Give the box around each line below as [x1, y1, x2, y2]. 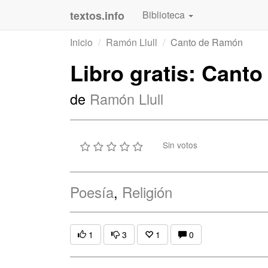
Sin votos [163, 139, 197, 151]
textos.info [70, 8, 124, 23]
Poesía [70, 181, 114, 202]
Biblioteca [142, 8, 187, 22]
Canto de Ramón [170, 35, 243, 49]
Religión [122, 181, 172, 202]
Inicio [70, 35, 93, 49]
